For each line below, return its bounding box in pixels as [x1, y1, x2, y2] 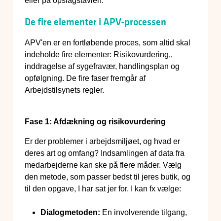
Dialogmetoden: [40, 208, 100, 217]
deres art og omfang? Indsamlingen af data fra [25, 149, 184, 158]
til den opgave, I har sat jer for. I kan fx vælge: [25, 184, 181, 193]
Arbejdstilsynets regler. [25, 86, 104, 95]
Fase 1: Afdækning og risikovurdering [25, 117, 166, 126]
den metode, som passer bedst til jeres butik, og [25, 173, 190, 182]
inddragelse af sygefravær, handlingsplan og [25, 62, 180, 71]
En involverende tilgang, [100, 208, 187, 217]
